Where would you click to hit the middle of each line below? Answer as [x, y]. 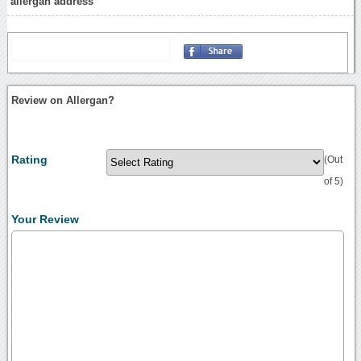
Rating [30, 160]
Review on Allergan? [63, 101]
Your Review [46, 220]
